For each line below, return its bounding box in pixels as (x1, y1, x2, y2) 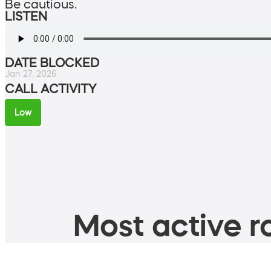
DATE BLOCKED (5, 56, 99, 69)
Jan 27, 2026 (5, 69, 57, 78)
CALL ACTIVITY (5, 82, 96, 95)
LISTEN (5, 10, 47, 22)
